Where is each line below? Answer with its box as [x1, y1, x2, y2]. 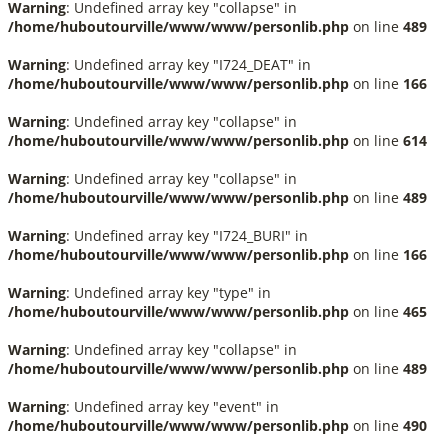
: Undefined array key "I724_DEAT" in [66, 55, 311, 74]
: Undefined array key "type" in [66, 283, 271, 302]
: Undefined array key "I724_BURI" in [66, 226, 308, 245]
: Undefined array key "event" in [66, 397, 279, 416]
